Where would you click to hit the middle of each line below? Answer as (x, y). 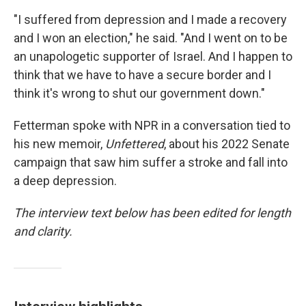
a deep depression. (65, 180)
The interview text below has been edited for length (152, 212)
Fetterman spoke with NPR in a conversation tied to (152, 125)
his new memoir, (59, 143)
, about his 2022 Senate (227, 143)
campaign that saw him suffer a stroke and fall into (151, 162)
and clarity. (43, 231)
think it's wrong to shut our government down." (139, 93)
